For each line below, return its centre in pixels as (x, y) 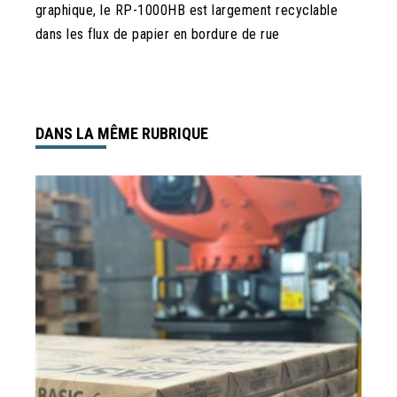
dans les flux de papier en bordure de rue (158, 35)
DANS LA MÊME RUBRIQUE (122, 134)
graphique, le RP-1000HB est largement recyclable (187, 11)
